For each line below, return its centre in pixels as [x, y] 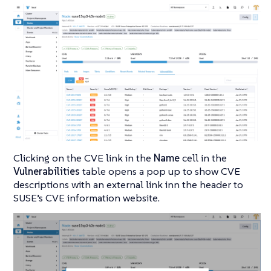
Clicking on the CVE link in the [83, 158]
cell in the [203, 158]
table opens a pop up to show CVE [160, 171]
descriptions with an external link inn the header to [128, 185]
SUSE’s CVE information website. [87, 198]
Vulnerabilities [47, 171]
